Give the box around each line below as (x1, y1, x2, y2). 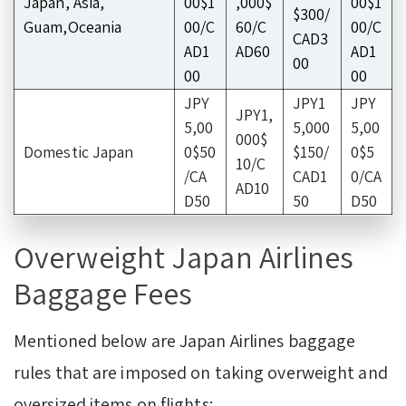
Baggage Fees (14, 272, 193, 314)
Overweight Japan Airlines (14, 236, 354, 277)
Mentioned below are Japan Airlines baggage (14, 328, 356, 353)
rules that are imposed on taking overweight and (14, 360, 388, 384)
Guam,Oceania (24, 15, 122, 37)
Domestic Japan (24, 140, 134, 162)
